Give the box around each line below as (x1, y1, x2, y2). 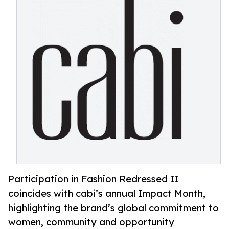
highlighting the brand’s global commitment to (8, 202, 219, 214)
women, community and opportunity (8, 216, 174, 228)
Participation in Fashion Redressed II (8, 173, 178, 185)
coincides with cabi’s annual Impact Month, (8, 188, 205, 199)
